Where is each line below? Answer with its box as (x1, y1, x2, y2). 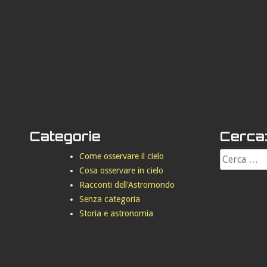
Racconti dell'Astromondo (79, 180, 175, 190)
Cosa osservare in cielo (79, 166, 164, 175)
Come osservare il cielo (79, 151, 164, 161)
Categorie (30, 128, 101, 144)
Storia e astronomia (79, 209, 154, 218)
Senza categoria (79, 194, 141, 204)
